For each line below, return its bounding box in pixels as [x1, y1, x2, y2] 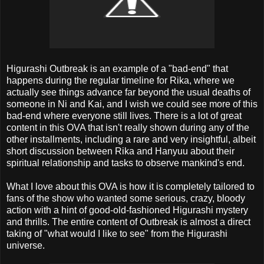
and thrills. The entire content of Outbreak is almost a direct [6, 216, 250, 227]
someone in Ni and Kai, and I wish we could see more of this [6, 98, 258, 109]
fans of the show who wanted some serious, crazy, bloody [6, 193, 245, 203]
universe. [6, 240, 45, 250]
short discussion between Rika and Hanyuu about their [6, 146, 235, 156]
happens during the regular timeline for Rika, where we [6, 75, 235, 85]
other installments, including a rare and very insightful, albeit [6, 134, 256, 144]
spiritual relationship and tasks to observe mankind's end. [6, 157, 245, 168]
